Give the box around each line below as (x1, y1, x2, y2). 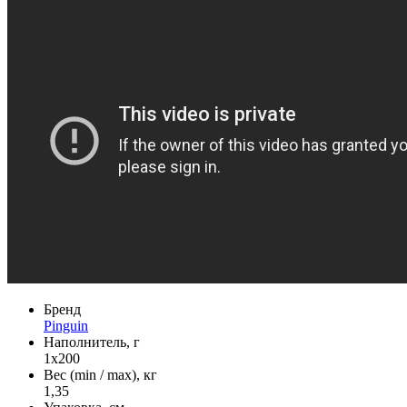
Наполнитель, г (44, 334, 140, 351)
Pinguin (44, 318, 88, 334)
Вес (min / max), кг (44, 367, 157, 383)
